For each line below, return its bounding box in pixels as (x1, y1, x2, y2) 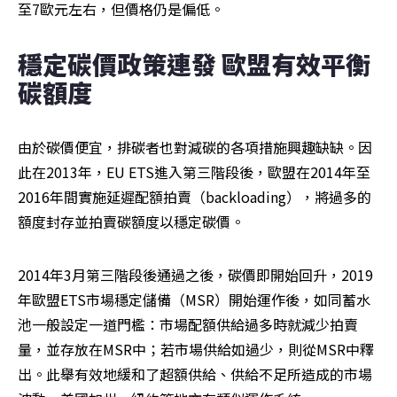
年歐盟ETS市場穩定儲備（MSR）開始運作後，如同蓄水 (18, 288, 370, 310)
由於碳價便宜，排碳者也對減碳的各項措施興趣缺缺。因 (18, 136, 372, 158)
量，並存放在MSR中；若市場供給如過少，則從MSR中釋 (18, 338, 374, 360)
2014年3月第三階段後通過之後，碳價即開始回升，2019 (18, 263, 373, 285)
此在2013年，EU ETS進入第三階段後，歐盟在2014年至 (18, 160, 370, 183)
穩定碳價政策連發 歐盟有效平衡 (18, 45, 370, 82)
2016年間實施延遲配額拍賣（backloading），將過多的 (18, 185, 371, 207)
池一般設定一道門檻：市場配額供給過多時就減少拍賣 (18, 313, 358, 335)
